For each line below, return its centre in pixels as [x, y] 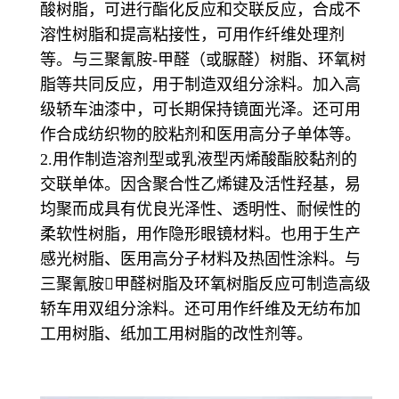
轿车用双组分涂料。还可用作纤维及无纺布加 [200, 309]
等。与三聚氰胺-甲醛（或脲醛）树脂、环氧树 [203, 60]
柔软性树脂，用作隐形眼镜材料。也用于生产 [200, 235]
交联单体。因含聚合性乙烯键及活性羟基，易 [200, 185]
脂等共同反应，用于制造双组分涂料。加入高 [200, 85]
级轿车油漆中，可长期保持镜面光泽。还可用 [200, 110]
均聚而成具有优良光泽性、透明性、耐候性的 [200, 210]
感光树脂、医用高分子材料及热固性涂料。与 [200, 260]
